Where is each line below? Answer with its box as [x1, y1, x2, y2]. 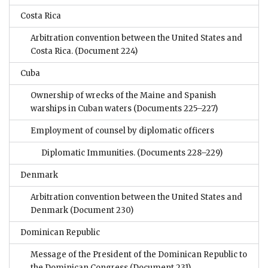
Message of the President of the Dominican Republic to [31, 249, 247, 260]
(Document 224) [73, 46, 138, 57]
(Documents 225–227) [132, 103, 218, 114]
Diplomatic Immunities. [41, 148, 135, 159]
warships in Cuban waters [31, 103, 132, 114]
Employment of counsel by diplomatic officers [31, 126, 214, 136]
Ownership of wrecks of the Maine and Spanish [31, 90, 216, 101]
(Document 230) [68, 205, 133, 216]
